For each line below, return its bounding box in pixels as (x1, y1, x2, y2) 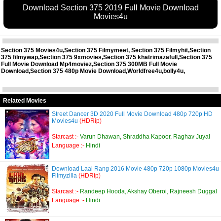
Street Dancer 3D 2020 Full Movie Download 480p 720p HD (52, 110, 213, 117)
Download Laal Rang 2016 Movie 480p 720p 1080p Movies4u (52, 165, 219, 172)
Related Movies (3, 97, 46, 104)
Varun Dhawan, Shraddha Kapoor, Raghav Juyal (80, 133, 210, 140)
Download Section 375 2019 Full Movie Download (22, 3, 199, 12)
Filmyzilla (52, 172, 78, 179)
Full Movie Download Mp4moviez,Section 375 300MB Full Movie (1, 60, 177, 68)
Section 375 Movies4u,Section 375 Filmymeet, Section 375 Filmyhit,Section (1, 46, 211, 54)
